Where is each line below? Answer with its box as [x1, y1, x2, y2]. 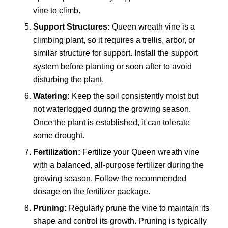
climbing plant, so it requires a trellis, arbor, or [33, 36, 195, 45]
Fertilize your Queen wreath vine [80, 148, 199, 157]
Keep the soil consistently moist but [69, 92, 198, 101]
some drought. [33, 131, 84, 140]
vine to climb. [33, 6, 80, 15]
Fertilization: [33, 148, 80, 157]
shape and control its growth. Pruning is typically [33, 217, 207, 226]
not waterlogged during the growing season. [33, 105, 191, 114]
